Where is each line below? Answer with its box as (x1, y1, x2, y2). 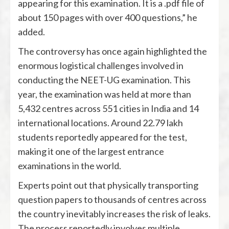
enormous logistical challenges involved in (18, 60, 184, 72)
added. (18, 26, 45, 38)
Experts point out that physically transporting (18, 179, 198, 191)
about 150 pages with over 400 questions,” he (18, 12, 197, 24)
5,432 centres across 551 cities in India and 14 (18, 103, 199, 114)
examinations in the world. (18, 160, 121, 172)
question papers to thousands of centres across (18, 194, 207, 205)
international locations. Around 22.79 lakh (18, 117, 183, 129)
